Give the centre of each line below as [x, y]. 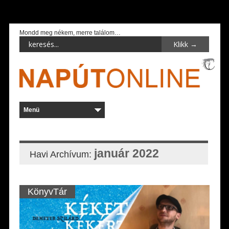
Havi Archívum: [62, 154]
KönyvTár [47, 191]
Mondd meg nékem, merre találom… [70, 33]
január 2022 [126, 153]
